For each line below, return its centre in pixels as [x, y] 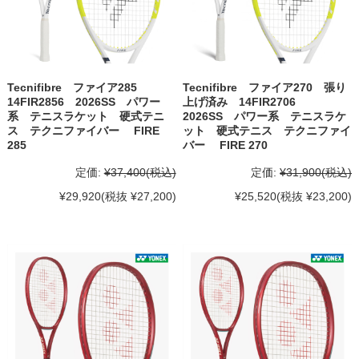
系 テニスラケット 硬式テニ [85, 116]
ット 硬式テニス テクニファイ [267, 130]
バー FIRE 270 [226, 145]
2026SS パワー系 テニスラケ [265, 116]
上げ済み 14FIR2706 [245, 101]
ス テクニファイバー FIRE [83, 130]
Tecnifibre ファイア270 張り [265, 87]
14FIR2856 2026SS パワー [83, 101]
